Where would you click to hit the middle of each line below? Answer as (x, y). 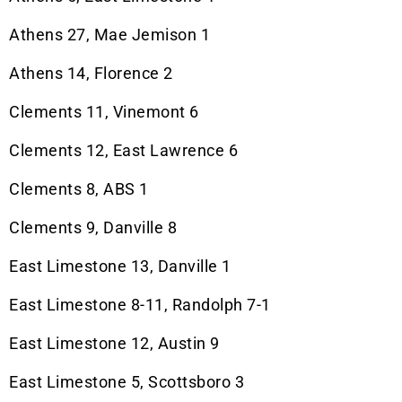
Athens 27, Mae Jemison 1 (109, 35)
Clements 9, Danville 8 (93, 228)
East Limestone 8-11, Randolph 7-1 (140, 305)
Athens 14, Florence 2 (91, 74)
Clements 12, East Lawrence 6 (123, 151)
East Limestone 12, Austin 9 (114, 344)
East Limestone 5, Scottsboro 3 (127, 382)
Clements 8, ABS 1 (79, 189)
